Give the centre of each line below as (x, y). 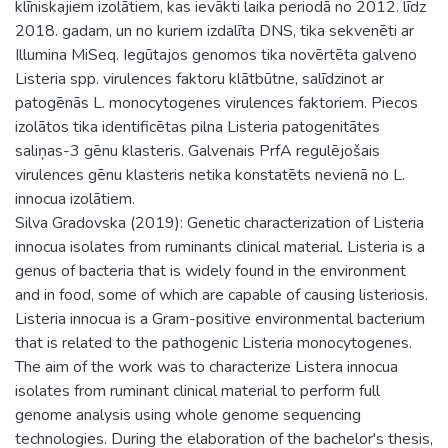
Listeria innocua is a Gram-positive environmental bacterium (220, 318)
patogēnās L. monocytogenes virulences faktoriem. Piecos (216, 102)
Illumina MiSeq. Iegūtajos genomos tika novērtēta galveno (216, 54)
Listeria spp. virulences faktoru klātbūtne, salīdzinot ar (199, 78)
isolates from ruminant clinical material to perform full (197, 390)
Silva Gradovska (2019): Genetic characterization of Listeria (219, 222)
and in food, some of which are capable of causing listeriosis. (221, 294)
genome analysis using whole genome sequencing (188, 414)
